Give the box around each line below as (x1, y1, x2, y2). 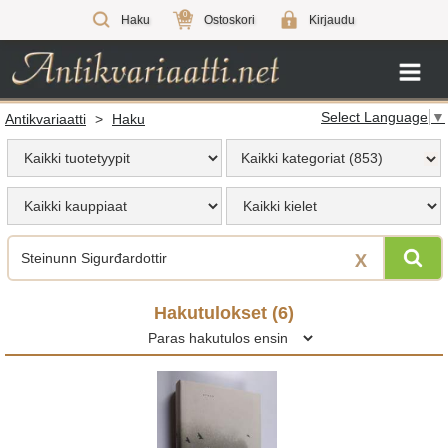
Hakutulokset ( (154, 302, 278, 323)
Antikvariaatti (5, 110, 86, 127)
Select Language (321, 108, 428, 125)
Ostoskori (204, 13, 255, 27)
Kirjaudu (309, 13, 355, 27)
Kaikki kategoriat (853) (241, 149, 383, 166)
